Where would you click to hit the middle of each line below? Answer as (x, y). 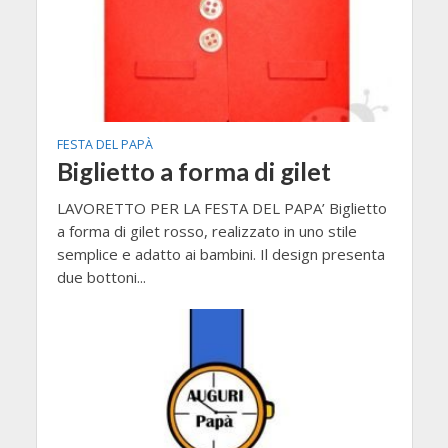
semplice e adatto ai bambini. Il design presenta (220, 254)
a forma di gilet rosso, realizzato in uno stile (206, 231)
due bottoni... (101, 277)
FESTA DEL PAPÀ (104, 145)
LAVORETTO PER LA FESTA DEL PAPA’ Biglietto (221, 208)
